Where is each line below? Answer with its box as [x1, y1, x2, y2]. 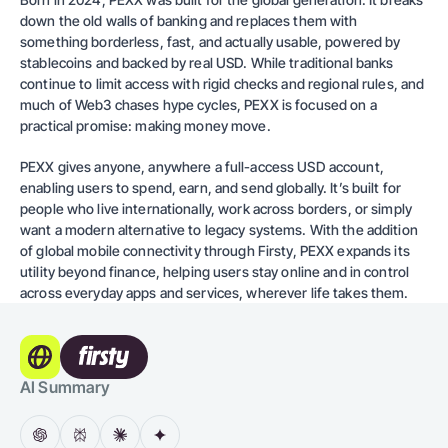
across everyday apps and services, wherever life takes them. [20, 284, 409, 301]
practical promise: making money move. [20, 117, 271, 134]
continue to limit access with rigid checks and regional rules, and [20, 75, 425, 92]
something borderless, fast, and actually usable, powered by [20, 33, 401, 50]
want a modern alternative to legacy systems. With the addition [20, 221, 418, 238]
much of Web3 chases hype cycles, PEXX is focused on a [20, 96, 377, 113]
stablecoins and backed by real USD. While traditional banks [20, 54, 394, 71]
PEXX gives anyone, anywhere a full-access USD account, [20, 158, 384, 175]
